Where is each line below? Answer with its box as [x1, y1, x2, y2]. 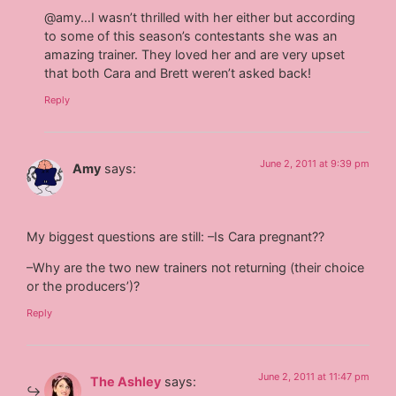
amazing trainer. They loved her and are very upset [44, 47, 346, 63]
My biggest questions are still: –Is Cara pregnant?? [27, 229, 325, 245]
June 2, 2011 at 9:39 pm [259, 156, 369, 170]
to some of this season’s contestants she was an [44, 28, 338, 44]
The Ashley [90, 373, 162, 389]
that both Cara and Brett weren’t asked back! [44, 65, 312, 81]
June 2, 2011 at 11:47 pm [257, 369, 369, 383]
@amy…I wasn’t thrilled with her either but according [44, 10, 356, 26]
